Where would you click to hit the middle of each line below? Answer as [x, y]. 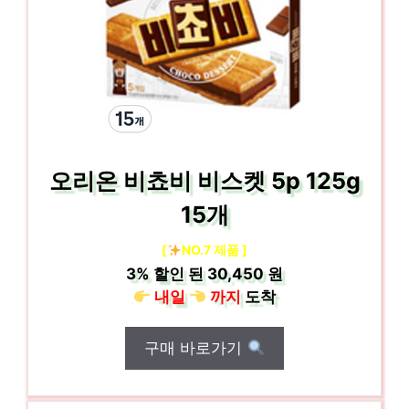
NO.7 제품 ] [214, 250]
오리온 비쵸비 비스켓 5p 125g [204, 181]
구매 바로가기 [196, 348]
